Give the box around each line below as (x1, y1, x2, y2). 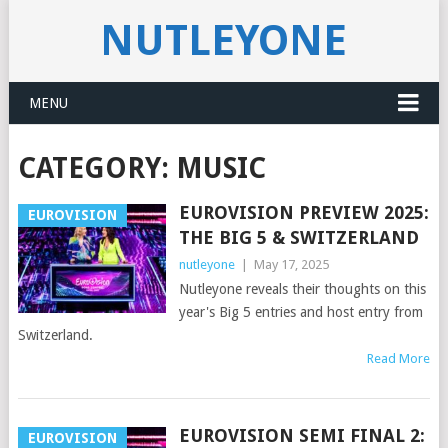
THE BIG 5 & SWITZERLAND (178, 227, 419, 248)
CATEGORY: (17, 152, 176, 185)
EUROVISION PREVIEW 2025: (178, 202, 429, 223)
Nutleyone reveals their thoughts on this (178, 281, 426, 297)
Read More (367, 351, 431, 366)
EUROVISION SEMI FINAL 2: (178, 425, 425, 446)
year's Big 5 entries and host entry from (178, 304, 423, 320)
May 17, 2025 (253, 257, 329, 272)
